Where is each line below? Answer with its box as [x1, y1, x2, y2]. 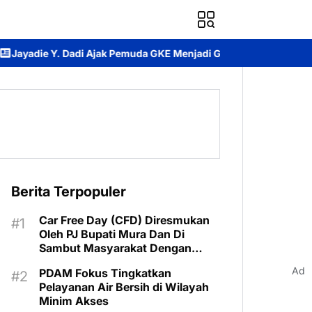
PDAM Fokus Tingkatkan [39, 266, 171, 280]
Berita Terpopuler [11, 183, 126, 200]
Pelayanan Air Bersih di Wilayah [39, 280, 209, 294]
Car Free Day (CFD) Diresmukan [39, 213, 210, 227]
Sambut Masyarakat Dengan [39, 241, 192, 255]
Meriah [39, 255, 76, 269]
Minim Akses [39, 294, 109, 308]
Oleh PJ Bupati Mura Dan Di [39, 227, 185, 241]
